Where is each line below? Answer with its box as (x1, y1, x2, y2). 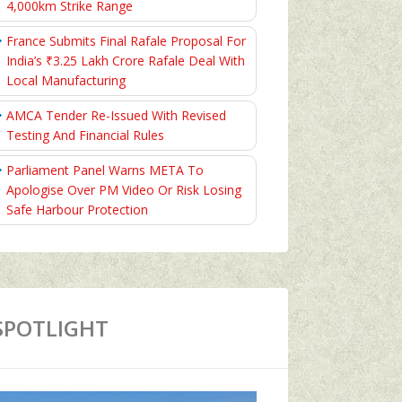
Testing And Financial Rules (6, 127, 164, 144)
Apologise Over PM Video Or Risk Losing (6, 181, 241, 198)
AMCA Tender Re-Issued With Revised (6, 107, 226, 124)
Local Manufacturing (6, 72, 126, 89)
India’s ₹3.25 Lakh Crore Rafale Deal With (6, 52, 245, 69)
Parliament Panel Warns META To (6, 162, 204, 179)
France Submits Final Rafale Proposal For (6, 32, 246, 49)
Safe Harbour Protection (6, 201, 148, 218)
